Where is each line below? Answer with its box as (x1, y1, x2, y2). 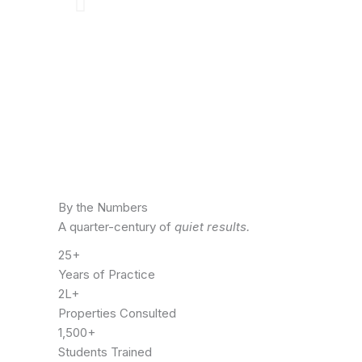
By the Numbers (58, 200, 148, 216)
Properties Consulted (58, 305, 176, 321)
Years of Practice (58, 266, 155, 282)
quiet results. (175, 219, 250, 235)
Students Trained (58, 343, 152, 360)
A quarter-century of (58, 219, 175, 235)
